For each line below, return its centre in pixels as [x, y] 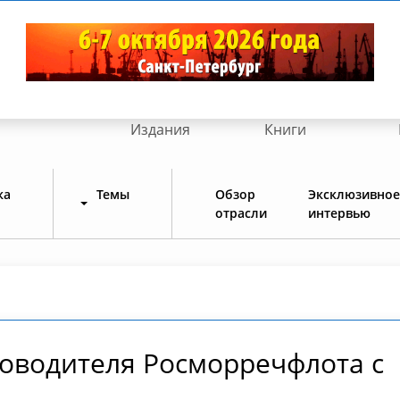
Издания [160, 129]
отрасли [241, 212]
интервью [339, 212]
